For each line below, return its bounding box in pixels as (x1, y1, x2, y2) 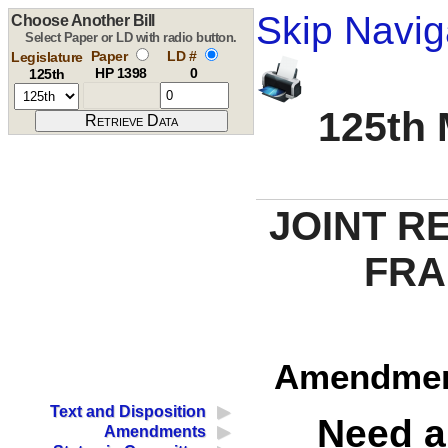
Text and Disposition (50, 403, 207, 421)
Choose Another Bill (11, 12, 155, 29)
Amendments (104, 423, 207, 441)
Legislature (11, 49, 83, 65)
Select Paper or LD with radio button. (25, 30, 237, 45)
